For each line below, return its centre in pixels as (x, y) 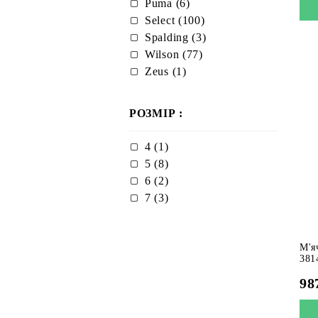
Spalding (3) (176, 37)
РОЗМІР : (156, 113)
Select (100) (175, 20)
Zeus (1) (166, 71)
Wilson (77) (174, 54)
